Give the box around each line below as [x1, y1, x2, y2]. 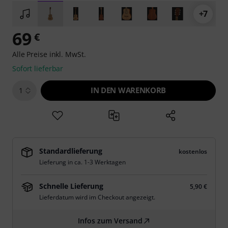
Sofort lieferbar [12, 64, 64, 73]
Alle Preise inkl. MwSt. [12, 49, 86, 59]
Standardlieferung [39, 146, 102, 156]
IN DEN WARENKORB [91, 85, 166, 95]
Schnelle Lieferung [39, 181, 103, 191]
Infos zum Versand [77, 216, 142, 225]
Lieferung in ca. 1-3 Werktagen [39, 158, 126, 166]
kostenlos [179, 147, 207, 156]
